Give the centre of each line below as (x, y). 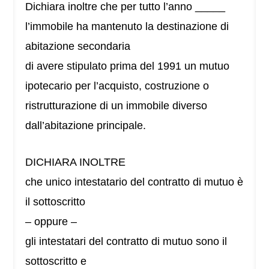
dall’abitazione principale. (86, 126)
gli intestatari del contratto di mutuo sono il (126, 242)
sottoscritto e (56, 261)
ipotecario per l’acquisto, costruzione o (117, 86)
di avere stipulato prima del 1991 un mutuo (128, 66)
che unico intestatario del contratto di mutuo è (134, 182)
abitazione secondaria (78, 47)
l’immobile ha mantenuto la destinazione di (127, 27)
